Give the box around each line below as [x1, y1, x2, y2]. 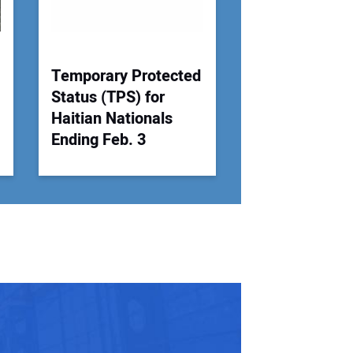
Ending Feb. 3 [51, 128, 147, 152]
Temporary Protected [51, 65, 201, 88]
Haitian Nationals [51, 107, 173, 131]
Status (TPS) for [51, 86, 165, 110]
